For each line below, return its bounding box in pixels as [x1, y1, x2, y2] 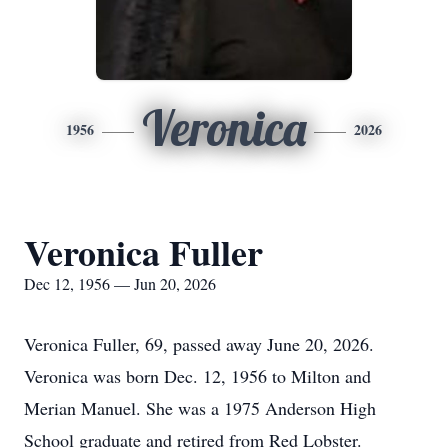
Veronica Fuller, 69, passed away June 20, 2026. [24, 332, 374, 356]
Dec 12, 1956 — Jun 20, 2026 [24, 273, 216, 294]
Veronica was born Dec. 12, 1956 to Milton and [24, 364, 371, 388]
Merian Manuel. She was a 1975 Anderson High [24, 396, 376, 420]
